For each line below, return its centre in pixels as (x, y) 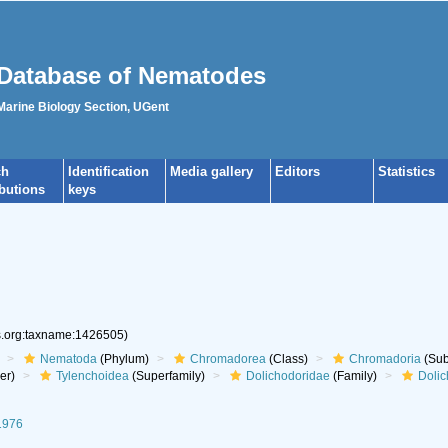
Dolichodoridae (287, 376)
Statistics (406, 171)
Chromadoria (384, 359)
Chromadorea (227, 359)
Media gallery (211, 171)
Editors (297, 171)
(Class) (286, 359)
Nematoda (68, 359)
